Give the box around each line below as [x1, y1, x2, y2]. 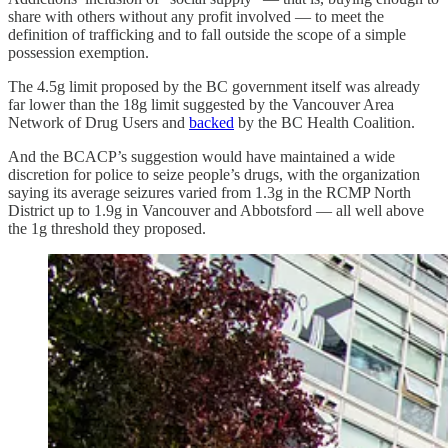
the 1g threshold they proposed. [8, 220, 206, 238]
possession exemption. [8, 44, 149, 62]
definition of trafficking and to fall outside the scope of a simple [8, 26, 406, 44]
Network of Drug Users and [8, 114, 189, 132]
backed [189, 114, 234, 132]
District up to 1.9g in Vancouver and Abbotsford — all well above [8, 202, 424, 220]
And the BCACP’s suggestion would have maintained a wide [8, 148, 395, 166]
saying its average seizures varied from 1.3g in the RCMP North [8, 184, 411, 202]
